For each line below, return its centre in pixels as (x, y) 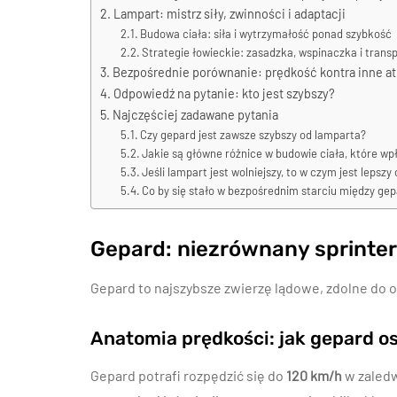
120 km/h (314, 375)
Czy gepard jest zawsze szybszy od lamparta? (253, 135)
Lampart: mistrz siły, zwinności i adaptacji (229, 14)
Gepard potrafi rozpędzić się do (188, 375)
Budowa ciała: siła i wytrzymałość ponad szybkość (266, 34)
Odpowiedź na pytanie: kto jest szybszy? (224, 93)
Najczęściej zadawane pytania (195, 115)
